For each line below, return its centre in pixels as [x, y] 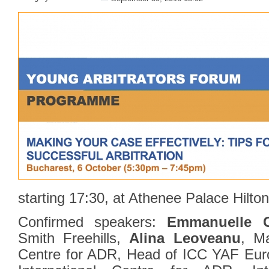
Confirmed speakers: [93, 222]
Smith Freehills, [74, 238]
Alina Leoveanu [185, 238]
